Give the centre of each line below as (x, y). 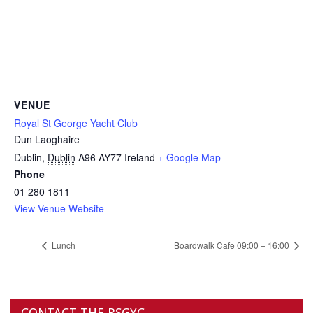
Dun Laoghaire (47, 139)
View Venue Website (59, 209)
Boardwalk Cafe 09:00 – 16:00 (233, 245)
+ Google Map (189, 158)
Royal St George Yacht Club (76, 123)
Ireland (140, 158)
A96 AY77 (100, 158)
